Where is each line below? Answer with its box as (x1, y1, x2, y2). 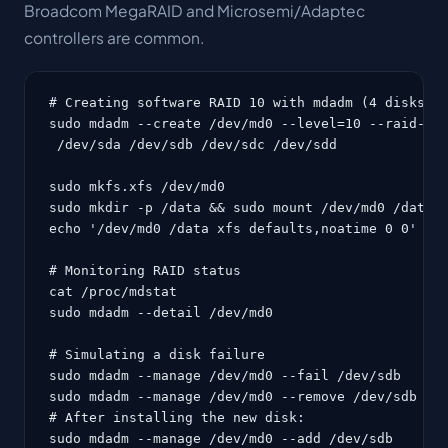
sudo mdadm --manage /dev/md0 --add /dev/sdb (49, 431, 393, 446)
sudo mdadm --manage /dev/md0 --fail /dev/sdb (49, 368, 401, 383)
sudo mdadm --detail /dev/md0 (49, 305, 273, 320)
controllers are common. (24, 28, 204, 47)
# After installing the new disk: (49, 410, 305, 425)
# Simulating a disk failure (49, 347, 265, 362)
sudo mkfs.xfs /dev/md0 (49, 179, 225, 194)
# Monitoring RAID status (49, 263, 241, 278)
